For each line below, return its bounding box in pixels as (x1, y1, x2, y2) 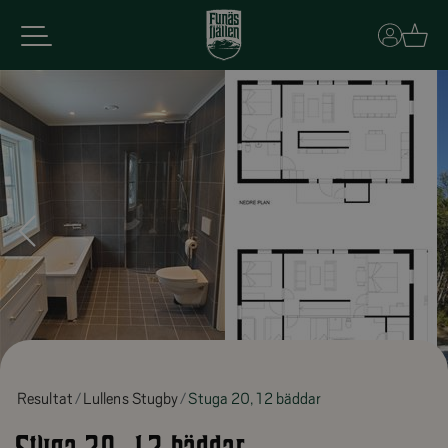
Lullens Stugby (82, 390, 179, 408)
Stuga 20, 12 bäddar (188, 390, 322, 408)
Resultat (17, 390, 73, 408)
